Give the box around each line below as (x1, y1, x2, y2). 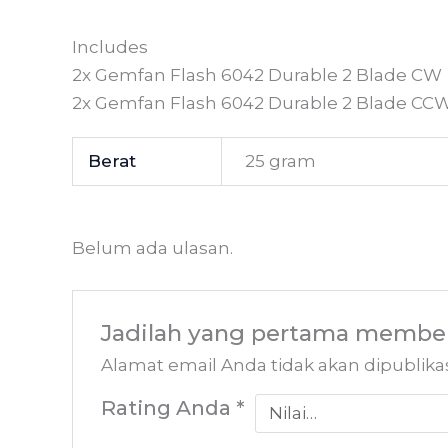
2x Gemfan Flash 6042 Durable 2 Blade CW (72, 65, 442, 86)
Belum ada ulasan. (72, 238, 233, 259)
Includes (72, 37, 148, 58)
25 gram (244, 151, 316, 172)
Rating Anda (101, 394, 237, 420)
